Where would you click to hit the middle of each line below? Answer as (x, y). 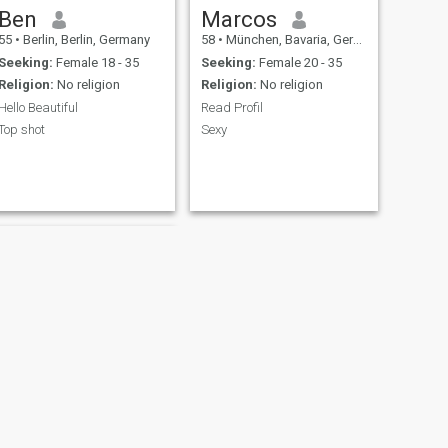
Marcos (238, 19)
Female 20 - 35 (298, 62)
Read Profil (231, 107)
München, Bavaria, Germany (287, 40)
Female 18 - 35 (95, 62)
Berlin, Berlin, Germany (84, 40)
